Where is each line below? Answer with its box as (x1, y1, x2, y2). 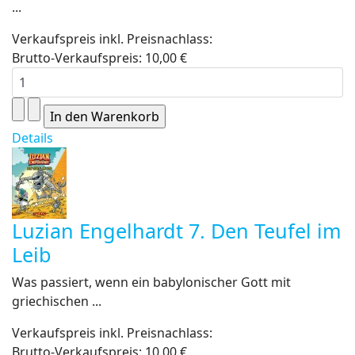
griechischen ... (12, 292, 101, 310)
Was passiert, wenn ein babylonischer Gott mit (12, 273, 291, 291)
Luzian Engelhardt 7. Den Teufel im (12, 217, 342, 244)
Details (12, 129, 53, 147)
